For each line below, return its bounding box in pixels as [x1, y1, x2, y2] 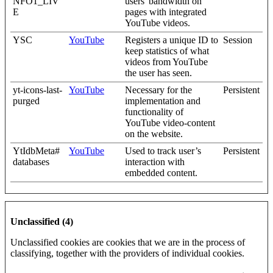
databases [13, 157, 49, 167]
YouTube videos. [125, 18, 190, 28]
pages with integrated [125, 7, 207, 17]
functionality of [125, 107, 183, 117]
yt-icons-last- [13, 85, 62, 95]
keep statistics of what [125, 46, 209, 56]
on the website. [125, 129, 183, 139]
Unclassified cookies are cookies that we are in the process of [10, 237, 245, 247]
